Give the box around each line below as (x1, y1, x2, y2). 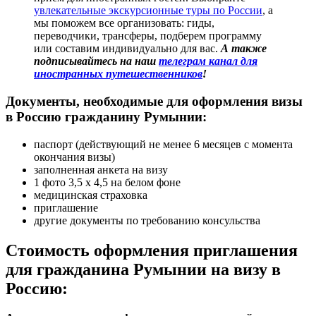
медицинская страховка (34, 188, 147, 201)
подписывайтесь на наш (34, 55, 159, 68)
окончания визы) (34, 150, 115, 163)
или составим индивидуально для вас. (34, 42, 221, 55)
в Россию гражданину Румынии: (6, 109, 207, 124)
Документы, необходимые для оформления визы (6, 93, 303, 109)
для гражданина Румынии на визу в (6, 260, 281, 279)
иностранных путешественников (34, 68, 202, 80)
